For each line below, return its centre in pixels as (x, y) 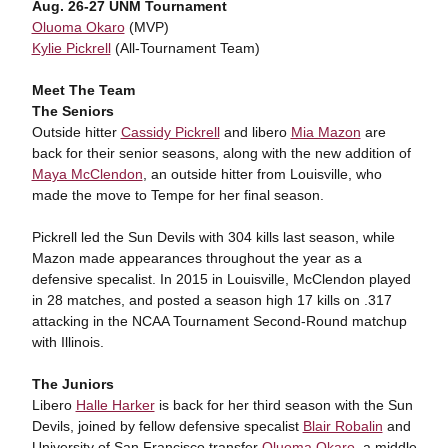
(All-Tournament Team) (185, 48)
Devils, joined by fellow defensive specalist (167, 426)
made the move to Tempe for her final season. (177, 195)
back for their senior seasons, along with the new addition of (221, 153)
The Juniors (72, 384)
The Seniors (72, 111)
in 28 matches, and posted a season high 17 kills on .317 (211, 300)
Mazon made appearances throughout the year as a (196, 258)
